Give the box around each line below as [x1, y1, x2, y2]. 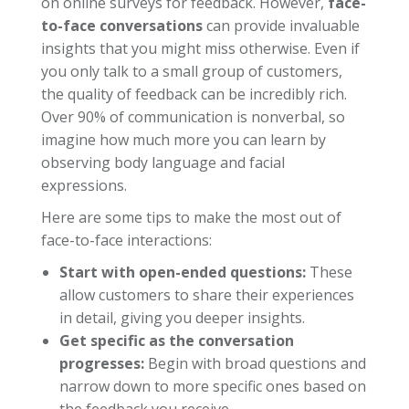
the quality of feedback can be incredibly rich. [40, 83, 347, 104]
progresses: [58, 352, 144, 373]
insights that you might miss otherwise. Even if [40, 37, 360, 58]
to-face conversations [40, 15, 203, 36]
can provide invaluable [202, 15, 360, 36]
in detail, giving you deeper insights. [58, 307, 305, 328]
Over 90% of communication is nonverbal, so [40, 106, 345, 127]
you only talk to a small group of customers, [40, 60, 342, 81]
